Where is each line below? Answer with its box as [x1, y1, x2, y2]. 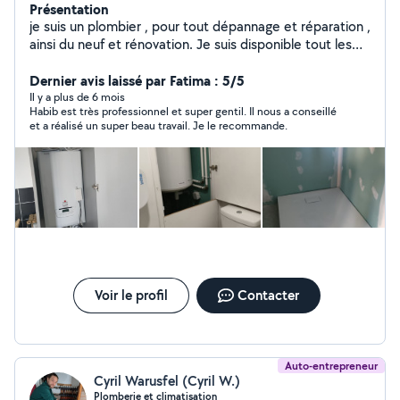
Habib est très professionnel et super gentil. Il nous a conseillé [29, 104, 337, 119]
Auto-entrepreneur [285, 358, 378, 373]
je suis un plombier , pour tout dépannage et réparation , [29, 17, 371, 36]
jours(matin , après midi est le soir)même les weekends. [29, 53, 367, 71]
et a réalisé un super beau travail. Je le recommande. [29, 118, 287, 133]
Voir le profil [94, 286, 168, 304]
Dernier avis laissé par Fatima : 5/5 [29, 71, 245, 90]
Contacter [237, 286, 299, 304]
